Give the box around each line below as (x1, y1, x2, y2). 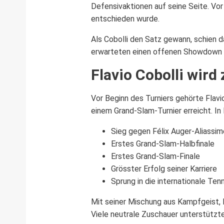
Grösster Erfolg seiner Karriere (111, 163, 217, 173)
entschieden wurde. (91, 13, 159, 23)
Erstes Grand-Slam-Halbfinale (111, 138, 214, 148)
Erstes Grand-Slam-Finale (111, 151, 200, 161)
